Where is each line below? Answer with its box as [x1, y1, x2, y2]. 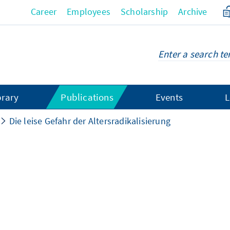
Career [31, 6, 57, 17]
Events [155, 91, 183, 103]
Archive [178, 6, 207, 17]
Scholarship [121, 6, 168, 17]
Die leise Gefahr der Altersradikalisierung [9, 115, 171, 127]
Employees [67, 6, 111, 17]
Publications [61, 91, 113, 103]
